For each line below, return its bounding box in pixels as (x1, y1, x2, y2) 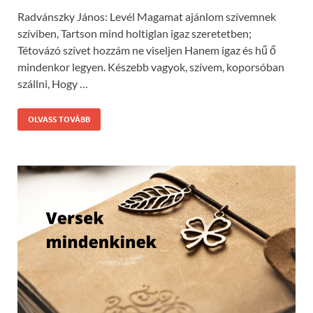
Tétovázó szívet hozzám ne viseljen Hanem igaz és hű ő (17, 43, 276, 57)
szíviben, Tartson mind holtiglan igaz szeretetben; (17, 27, 252, 41)
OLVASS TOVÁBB (28, 115, 90, 125)
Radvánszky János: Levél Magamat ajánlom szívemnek (17, 10, 276, 24)
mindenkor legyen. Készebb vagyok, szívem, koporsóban (17, 60, 284, 74)
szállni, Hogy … (17, 77, 88, 91)
